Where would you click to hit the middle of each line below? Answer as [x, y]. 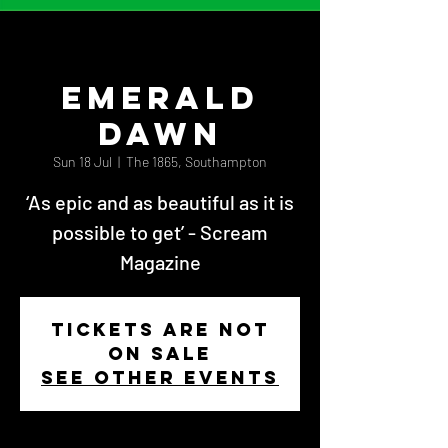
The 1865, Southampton [196, 161]
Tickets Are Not [160, 329]
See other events [160, 377]
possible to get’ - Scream [160, 232]
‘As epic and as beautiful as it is [160, 202]
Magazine [160, 262]
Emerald [160, 98]
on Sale [160, 353]
